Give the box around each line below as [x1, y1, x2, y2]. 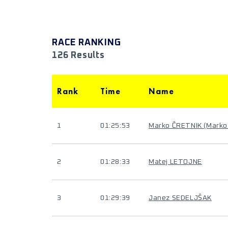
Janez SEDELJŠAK [149, 194, 212, 202]
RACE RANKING [52, 38, 121, 47]
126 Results [52, 51, 105, 60]
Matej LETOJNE [149, 158, 202, 165]
